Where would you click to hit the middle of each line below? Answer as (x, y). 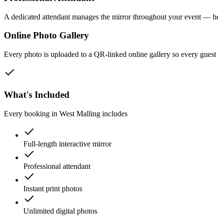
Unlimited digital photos (60, 211)
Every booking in (32, 113)
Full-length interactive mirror (67, 144)
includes (114, 113)
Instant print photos (53, 188)
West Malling (80, 113)
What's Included (37, 94)
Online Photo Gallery (46, 36)
